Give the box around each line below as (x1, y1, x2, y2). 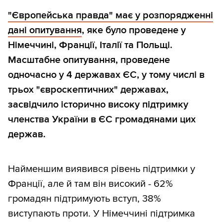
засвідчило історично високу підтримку (8, 99, 188, 111)
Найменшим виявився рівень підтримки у (8, 163, 195, 175)
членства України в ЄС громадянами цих (8, 113, 196, 126)
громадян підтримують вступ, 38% (8, 193, 161, 205)
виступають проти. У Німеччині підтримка (8, 208, 195, 220)
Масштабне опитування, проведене (8, 54, 170, 66)
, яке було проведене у (82, 24, 186, 37)
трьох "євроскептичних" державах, (8, 84, 168, 96)
